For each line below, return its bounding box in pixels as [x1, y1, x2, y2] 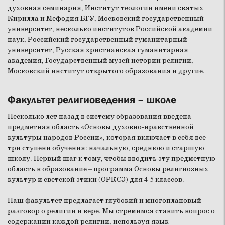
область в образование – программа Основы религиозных [8, 165, 208, 174]
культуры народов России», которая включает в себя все [8, 133, 206, 143]
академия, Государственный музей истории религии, [8, 56, 193, 66]
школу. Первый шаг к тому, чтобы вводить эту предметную [8, 154, 215, 164]
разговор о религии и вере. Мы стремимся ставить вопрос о [8, 207, 215, 216]
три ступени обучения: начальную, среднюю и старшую [8, 144, 204, 153]
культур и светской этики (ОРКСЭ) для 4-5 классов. [8, 175, 184, 185]
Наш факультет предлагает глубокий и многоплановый [8, 196, 201, 206]
